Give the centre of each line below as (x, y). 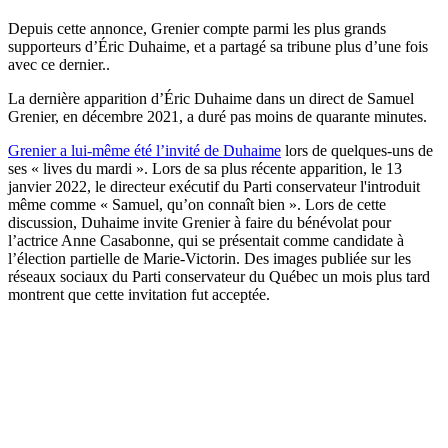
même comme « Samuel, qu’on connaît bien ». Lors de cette (197, 204)
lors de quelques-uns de (357, 150)
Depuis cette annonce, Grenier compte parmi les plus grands (197, 28)
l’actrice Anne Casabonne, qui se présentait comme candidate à (206, 240)
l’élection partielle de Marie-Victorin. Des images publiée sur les (209, 258)
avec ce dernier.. (59, 64)
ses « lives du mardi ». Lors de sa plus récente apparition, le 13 (205, 168)
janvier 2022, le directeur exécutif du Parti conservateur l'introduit (214, 186)
